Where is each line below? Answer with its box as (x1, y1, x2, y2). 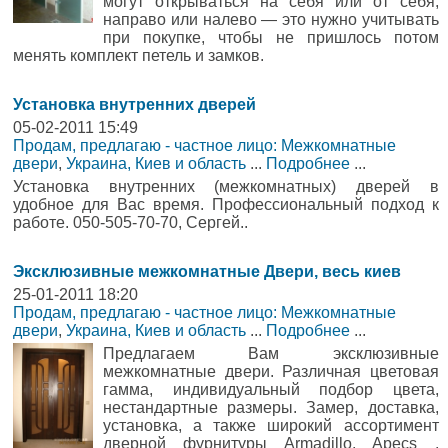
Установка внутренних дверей (13, 96, 256, 114)
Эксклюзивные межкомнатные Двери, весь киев (13, 263, 401, 281)
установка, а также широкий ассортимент (103, 417, 439, 435)
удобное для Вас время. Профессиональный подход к (13, 196, 439, 214)
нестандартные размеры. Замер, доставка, (103, 399, 439, 417)
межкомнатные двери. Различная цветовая (103, 363, 439, 381)
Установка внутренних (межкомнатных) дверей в (13, 178, 439, 196)
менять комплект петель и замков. (13, 47, 264, 65)
